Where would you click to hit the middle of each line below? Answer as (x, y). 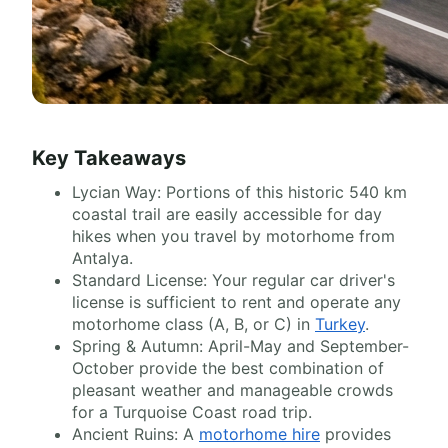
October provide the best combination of (228, 368)
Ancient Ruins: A (135, 434)
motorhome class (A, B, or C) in (193, 324)
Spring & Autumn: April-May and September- (240, 346)
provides (355, 434)
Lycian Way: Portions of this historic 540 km (239, 192)
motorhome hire (259, 434)
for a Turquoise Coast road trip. (192, 412)
